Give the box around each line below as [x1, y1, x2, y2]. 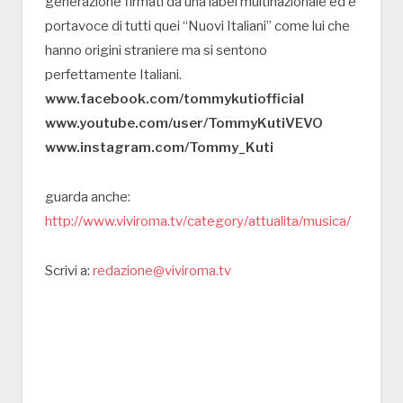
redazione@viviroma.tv [93, 262, 231, 279]
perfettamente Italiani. [45, 66, 182, 83]
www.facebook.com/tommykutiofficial [45, 90, 304, 107]
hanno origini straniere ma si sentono [45, 41, 267, 58]
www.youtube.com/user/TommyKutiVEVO [45, 114, 323, 131]
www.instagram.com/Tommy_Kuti [45, 139, 273, 156]
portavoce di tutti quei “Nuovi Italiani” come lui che [45, 17, 350, 34]
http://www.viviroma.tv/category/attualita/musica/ [45, 212, 351, 229]
